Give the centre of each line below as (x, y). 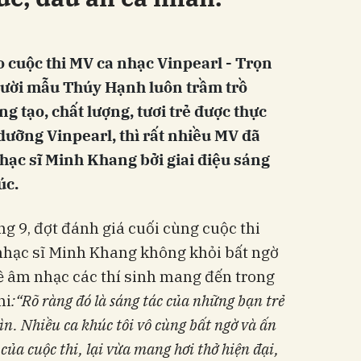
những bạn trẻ (237, 301)
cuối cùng (164, 228)
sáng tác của (148, 301)
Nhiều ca (50, 325)
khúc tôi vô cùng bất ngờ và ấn (177, 325)
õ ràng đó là (69, 301)
